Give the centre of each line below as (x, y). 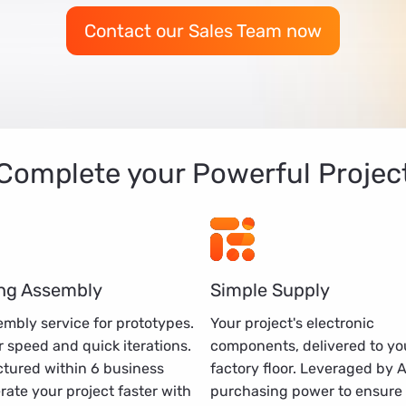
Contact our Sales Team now (203, 30)
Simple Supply (270, 290)
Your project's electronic (292, 323)
